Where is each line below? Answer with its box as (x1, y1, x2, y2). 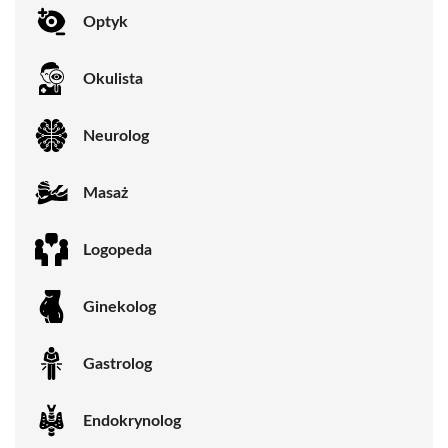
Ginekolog (83, 298, 156, 315)
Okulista (83, 70, 143, 87)
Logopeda (83, 241, 152, 258)
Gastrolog (83, 355, 152, 372)
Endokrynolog (83, 412, 181, 429)
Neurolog (83, 127, 149, 144)
